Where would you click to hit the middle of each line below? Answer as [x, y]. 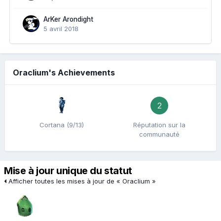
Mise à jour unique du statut [68, 171]
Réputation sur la [159, 125]
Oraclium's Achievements [64, 73]
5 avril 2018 [61, 29]
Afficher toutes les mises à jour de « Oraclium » [81, 181]
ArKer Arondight [68, 19]
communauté [159, 134]
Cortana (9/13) [62, 125]
